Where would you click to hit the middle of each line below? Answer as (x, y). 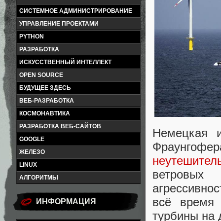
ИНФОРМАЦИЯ (66, 202)
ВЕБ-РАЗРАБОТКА (47, 101)
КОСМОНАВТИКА (45, 113)
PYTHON (32, 37)
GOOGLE (32, 139)
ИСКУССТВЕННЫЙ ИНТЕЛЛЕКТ (65, 62)
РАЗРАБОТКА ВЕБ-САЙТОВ (60, 126)
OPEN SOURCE (41, 75)
